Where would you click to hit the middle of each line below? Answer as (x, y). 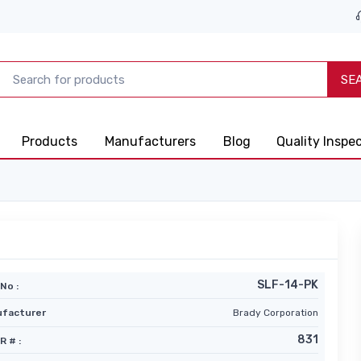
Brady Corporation (275, 313)
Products (50, 141)
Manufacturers (150, 141)
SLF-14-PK (287, 285)
